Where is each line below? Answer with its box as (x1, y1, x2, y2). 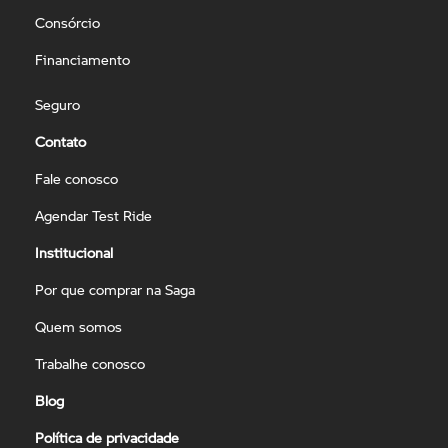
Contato (35, 131, 86, 151)
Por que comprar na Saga (35, 279, 195, 299)
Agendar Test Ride (35, 205, 152, 225)
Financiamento (35, 49, 130, 69)
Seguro (35, 94, 80, 114)
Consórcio (35, 12, 100, 32)
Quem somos (35, 316, 122, 336)
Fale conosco (35, 168, 118, 188)
